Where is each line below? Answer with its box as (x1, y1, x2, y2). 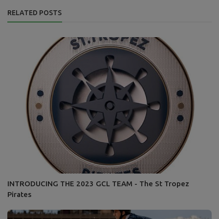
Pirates (7, 190, 31, 198)
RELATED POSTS (7, 9, 62, 17)
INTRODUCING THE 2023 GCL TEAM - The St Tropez (7, 179, 189, 188)
